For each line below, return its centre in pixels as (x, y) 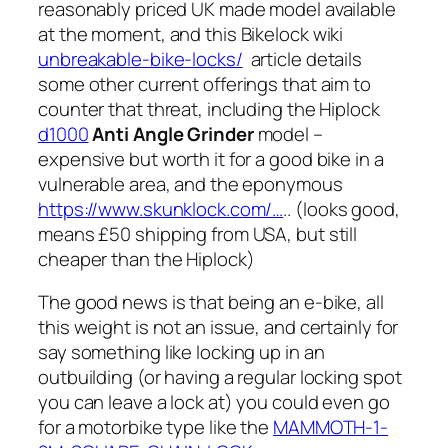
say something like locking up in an (181, 352)
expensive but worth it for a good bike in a (211, 158)
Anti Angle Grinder (175, 133)
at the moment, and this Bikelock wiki (193, 33)
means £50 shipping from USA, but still (198, 233)
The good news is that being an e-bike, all (211, 302)
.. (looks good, (341, 208)
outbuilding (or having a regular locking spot (220, 377)
